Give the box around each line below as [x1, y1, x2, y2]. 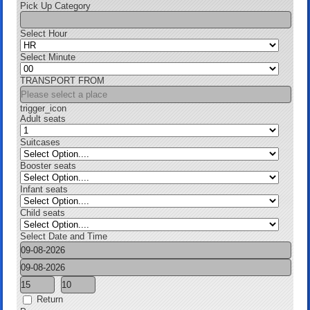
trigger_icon [20, 103, 67, 114]
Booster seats [20, 161, 77, 172]
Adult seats [20, 113, 66, 125]
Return [34, 293, 64, 304]
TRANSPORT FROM [20, 75, 105, 86]
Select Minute [20, 52, 76, 63]
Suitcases [20, 137, 61, 148]
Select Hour [20, 28, 68, 39]
